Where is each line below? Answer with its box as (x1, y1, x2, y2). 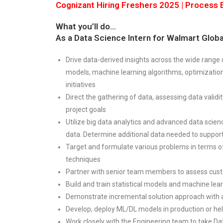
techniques (66, 155, 101, 163)
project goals (66, 105, 106, 113)
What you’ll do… (56, 21, 116, 31)
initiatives (66, 80, 96, 89)
